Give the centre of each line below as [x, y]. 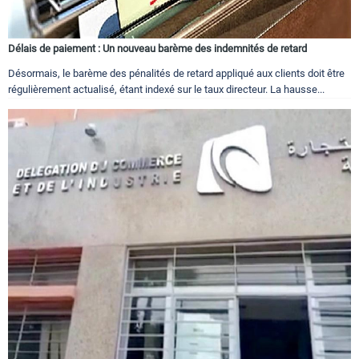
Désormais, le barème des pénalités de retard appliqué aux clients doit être [176, 74]
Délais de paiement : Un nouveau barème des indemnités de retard [157, 49]
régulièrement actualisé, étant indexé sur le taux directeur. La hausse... [166, 90]
